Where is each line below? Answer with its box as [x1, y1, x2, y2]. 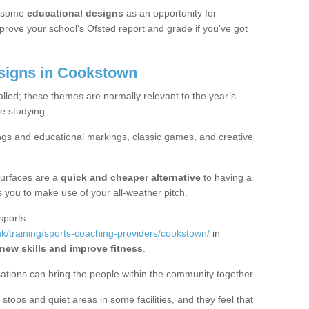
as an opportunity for [123, 7, 217, 19]
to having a [201, 171, 252, 183]
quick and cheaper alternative [58, 171, 201, 183]
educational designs [27, 7, 123, 19]
